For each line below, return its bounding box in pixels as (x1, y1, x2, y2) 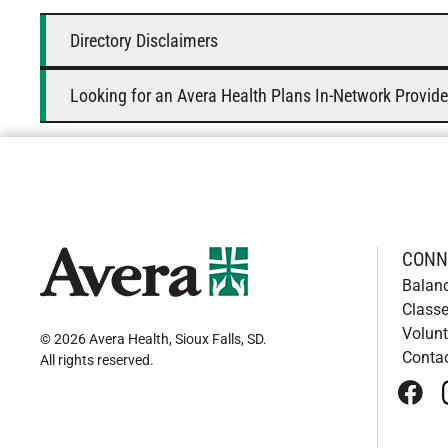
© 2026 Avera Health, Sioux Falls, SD (40, 331, 263, 347)
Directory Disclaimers (70, 29, 218, 51)
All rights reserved (40, 352, 150, 368)
